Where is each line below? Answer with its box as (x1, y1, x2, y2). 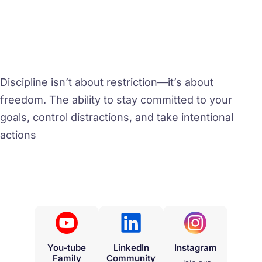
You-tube (47, 242, 86, 253)
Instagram (174, 242, 217, 253)
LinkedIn (113, 242, 149, 253)
